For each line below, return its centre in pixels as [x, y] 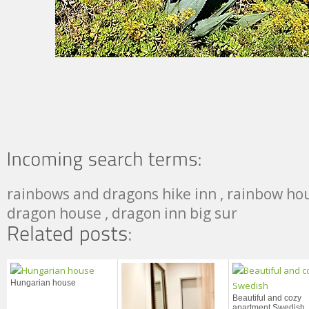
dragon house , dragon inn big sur [122, 213]
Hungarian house [43, 282]
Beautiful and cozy [267, 298]
